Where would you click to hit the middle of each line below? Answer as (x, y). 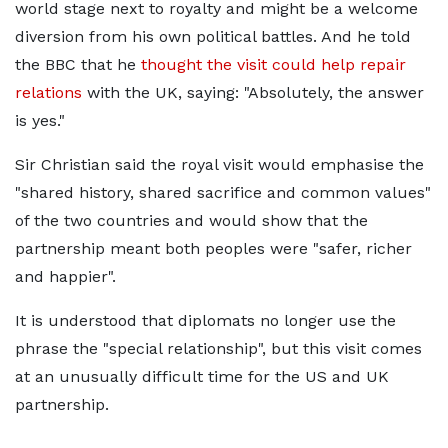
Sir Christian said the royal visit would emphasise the (219, 164)
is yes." (40, 120)
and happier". (65, 276)
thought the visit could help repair (273, 64)
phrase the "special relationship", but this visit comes (218, 348)
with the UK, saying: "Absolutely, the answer (253, 92)
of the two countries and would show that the (191, 220)
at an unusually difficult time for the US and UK (202, 376)
